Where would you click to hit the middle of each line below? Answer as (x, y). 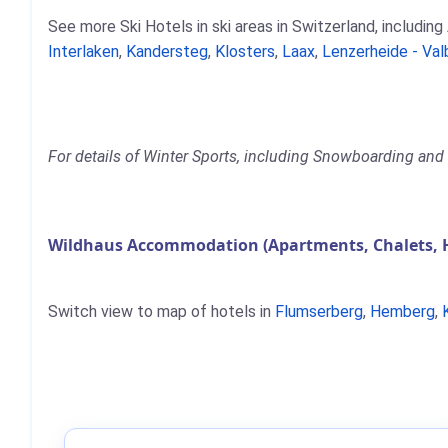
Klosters (245, 51)
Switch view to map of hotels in (161, 311)
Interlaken (83, 51)
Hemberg (402, 311)
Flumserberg (319, 311)
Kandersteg (167, 51)
